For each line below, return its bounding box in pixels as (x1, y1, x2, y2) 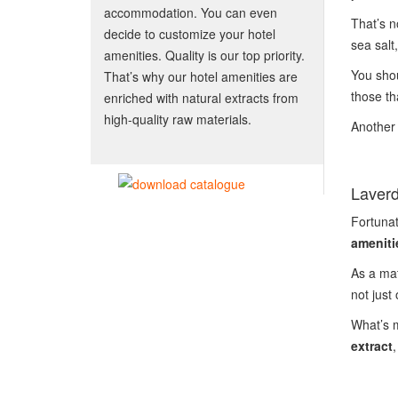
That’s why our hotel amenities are (104, 68, 298, 85)
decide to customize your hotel (104, 25, 275, 43)
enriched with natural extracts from (104, 89, 298, 107)
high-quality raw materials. (104, 110, 251, 128)
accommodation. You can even (104, 4, 277, 21)
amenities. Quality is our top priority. (104, 46, 305, 64)
